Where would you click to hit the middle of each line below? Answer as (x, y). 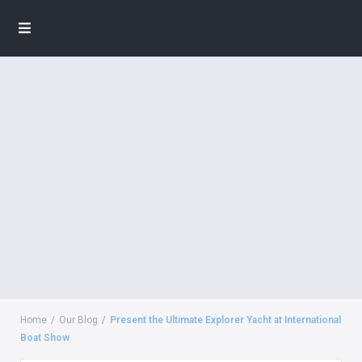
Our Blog (78, 320)
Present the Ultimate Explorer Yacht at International (225, 320)
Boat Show (45, 338)
